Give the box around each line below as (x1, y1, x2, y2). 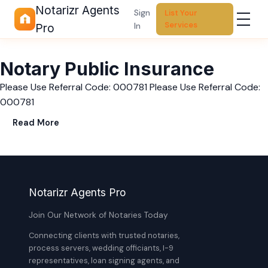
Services (165, 20, 198, 30)
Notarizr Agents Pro (29, 186, 126, 199)
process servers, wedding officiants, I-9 (29, 243, 173, 253)
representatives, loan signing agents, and (29, 255, 179, 266)
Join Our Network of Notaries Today (29, 210, 168, 220)
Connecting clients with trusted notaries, (29, 230, 179, 240)
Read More (13, 117, 59, 128)
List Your (165, 8, 198, 18)
